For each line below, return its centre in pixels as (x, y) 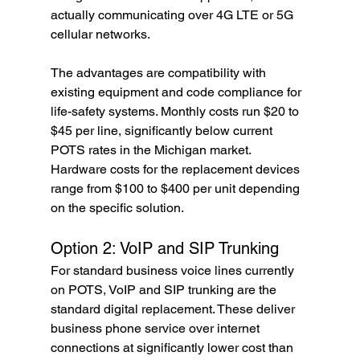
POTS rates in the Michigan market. (152, 150)
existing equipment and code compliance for (177, 92)
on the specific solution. (117, 208)
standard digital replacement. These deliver (174, 309)
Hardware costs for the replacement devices (176, 170)
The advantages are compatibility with (160, 73)
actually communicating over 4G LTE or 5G (173, 15)
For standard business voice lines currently (174, 271)
